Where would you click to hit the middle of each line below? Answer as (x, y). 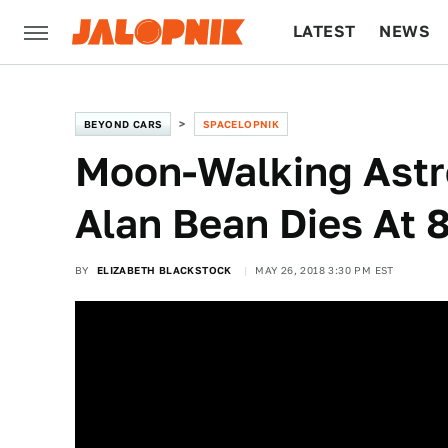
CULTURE (331, 95)
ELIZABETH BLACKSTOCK (164, 270)
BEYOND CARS (123, 124)
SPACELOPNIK (241, 124)
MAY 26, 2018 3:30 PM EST (324, 270)
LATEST (324, 31)
